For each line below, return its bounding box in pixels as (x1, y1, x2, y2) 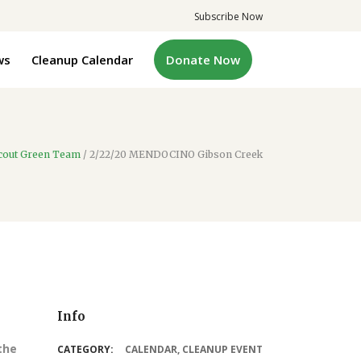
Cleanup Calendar (31, 51, 133, 68)
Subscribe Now (194, 10, 263, 23)
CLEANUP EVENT (182, 342, 263, 356)
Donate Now (166, 51, 240, 68)
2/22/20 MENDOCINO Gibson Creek (89, 148, 263, 161)
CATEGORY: (57, 342, 114, 356)
